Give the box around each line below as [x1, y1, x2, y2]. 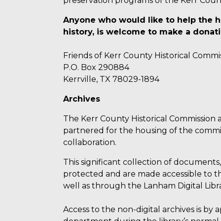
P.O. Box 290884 [63, 63, 129, 73]
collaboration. [63, 138, 116, 147]
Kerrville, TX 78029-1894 [63, 74, 159, 84]
